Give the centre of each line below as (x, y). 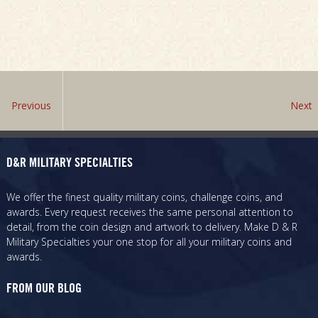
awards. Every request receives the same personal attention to (149, 212)
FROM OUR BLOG (44, 290)
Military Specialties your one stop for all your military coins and (149, 241)
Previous (31, 106)
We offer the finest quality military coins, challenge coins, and (144, 197)
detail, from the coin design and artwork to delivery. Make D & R (152, 226)
